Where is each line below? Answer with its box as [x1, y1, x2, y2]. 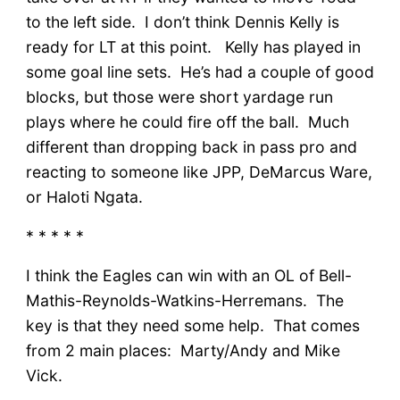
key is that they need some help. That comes [25, 315, 360, 335]
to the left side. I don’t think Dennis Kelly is [25, 12, 339, 31]
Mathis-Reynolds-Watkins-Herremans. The [25, 290, 344, 310]
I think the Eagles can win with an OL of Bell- [25, 265, 352, 285]
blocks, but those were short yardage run [25, 87, 333, 106]
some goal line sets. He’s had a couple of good [25, 62, 374, 81]
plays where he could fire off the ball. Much [25, 112, 349, 131]
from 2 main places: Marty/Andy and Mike [25, 340, 340, 360]
